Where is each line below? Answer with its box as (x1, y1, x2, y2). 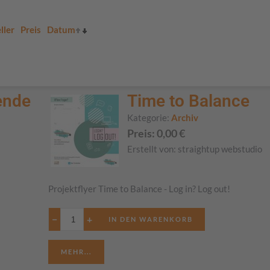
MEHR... (61, 248, 92, 256)
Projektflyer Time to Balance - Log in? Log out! (48, 183, 231, 194)
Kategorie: (127, 112, 172, 123)
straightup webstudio (178, 143, 263, 154)
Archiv (171, 112, 199, 123)
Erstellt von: (127, 143, 178, 154)
